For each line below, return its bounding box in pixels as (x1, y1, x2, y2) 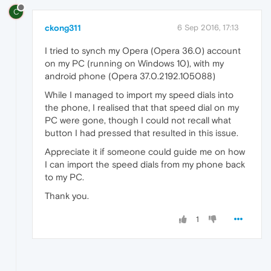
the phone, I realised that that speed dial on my (45, 102, 239, 113)
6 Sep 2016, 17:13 (177, 22, 239, 32)
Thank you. (45, 190, 89, 201)
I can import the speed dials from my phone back (45, 158, 245, 169)
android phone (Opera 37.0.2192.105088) (45, 70, 215, 81)
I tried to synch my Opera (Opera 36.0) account (45, 45, 241, 56)
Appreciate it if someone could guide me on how (45, 146, 245, 157)
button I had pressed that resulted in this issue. (45, 127, 238, 138)
